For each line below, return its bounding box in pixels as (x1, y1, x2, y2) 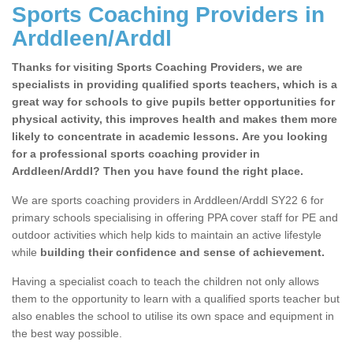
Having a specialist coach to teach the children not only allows (12, 275, 319, 288)
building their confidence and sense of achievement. (40, 246, 325, 259)
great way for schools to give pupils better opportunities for (12, 95, 335, 109)
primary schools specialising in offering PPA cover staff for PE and (12, 211, 338, 225)
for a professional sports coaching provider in (12, 147, 260, 161)
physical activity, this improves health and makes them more (12, 113, 337, 126)
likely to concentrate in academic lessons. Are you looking (12, 130, 328, 143)
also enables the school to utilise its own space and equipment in (12, 310, 334, 323)
